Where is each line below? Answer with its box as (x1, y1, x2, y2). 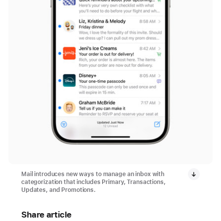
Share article (21, 210, 72, 220)
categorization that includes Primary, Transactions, (21, 179, 166, 186)
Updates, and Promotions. (21, 186, 96, 194)
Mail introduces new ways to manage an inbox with (21, 171, 165, 178)
